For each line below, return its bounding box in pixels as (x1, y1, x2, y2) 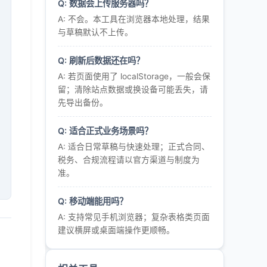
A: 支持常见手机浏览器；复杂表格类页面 (58, 212, 210, 222)
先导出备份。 (58, 98, 108, 107)
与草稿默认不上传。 (58, 27, 133, 37)
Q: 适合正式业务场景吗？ (58, 126, 153, 136)
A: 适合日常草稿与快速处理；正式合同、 (58, 142, 210, 151)
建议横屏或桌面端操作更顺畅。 (58, 225, 175, 235)
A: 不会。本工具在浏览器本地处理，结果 (58, 14, 210, 24)
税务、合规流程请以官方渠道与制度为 (58, 155, 200, 164)
